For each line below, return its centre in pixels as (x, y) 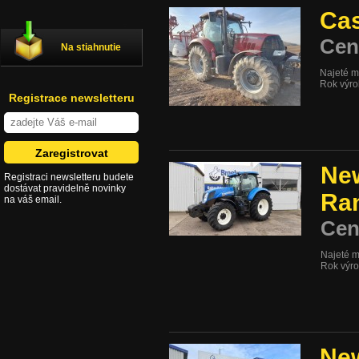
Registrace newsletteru (71, 98)
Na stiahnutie (91, 47)
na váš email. (33, 200)
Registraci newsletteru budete (69, 177)
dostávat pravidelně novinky (65, 188)
